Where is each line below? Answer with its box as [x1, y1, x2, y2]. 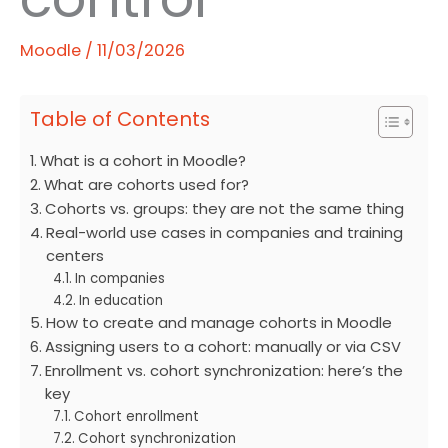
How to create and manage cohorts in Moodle [45, 311, 392, 333]
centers [45, 244, 104, 266]
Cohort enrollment [74, 406, 200, 426]
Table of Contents [30, 104, 210, 133]
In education [79, 290, 164, 310]
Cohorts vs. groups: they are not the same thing [44, 197, 404, 219]
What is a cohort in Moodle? [39, 149, 246, 171]
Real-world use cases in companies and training [45, 221, 403, 243]
